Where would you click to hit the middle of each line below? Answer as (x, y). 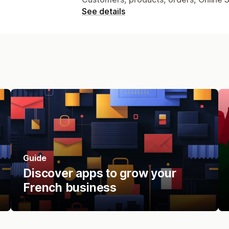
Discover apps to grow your (100, 173)
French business (70, 187)
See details (104, 11)
